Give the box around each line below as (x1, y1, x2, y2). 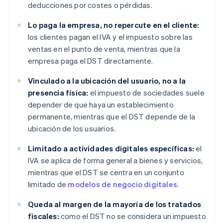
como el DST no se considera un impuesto (59, 211, 206, 222)
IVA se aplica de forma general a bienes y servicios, (28, 155, 203, 166)
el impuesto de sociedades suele (88, 88, 205, 98)
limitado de (28, 179, 68, 190)
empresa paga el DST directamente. (28, 56, 153, 66)
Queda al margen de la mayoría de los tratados (28, 199, 202, 210)
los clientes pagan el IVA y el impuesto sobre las (28, 32, 193, 42)
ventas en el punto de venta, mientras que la (28, 44, 180, 54)
